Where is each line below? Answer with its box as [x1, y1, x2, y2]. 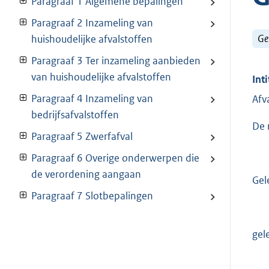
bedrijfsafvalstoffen [31, 108, 119, 122]
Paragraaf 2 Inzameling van [31, 16, 153, 30]
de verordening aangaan [31, 168, 141, 181]
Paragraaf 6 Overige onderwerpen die [31, 151, 199, 165]
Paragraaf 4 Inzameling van [31, 92, 153, 106]
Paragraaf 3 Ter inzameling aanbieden [31, 54, 201, 68]
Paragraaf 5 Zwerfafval [31, 130, 133, 144]
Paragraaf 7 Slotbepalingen [31, 189, 153, 203]
